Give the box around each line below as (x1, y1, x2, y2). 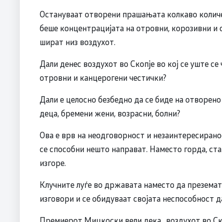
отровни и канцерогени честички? (40, 72, 166, 83)
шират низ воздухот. (40, 36, 115, 48)
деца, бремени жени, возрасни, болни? (40, 108, 180, 119)
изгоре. (40, 157, 66, 168)
